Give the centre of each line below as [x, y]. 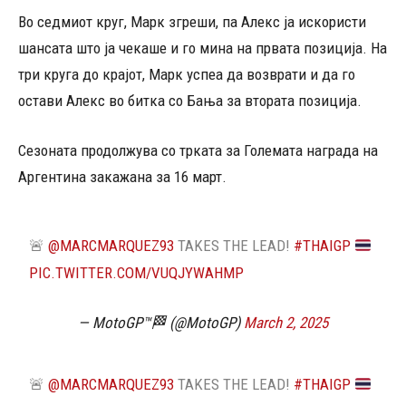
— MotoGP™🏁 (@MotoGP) [161, 323]
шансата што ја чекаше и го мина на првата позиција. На [203, 48]
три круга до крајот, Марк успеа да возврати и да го [187, 74]
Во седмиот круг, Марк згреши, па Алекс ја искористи [192, 22]
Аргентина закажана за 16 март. [122, 177]
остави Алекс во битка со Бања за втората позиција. [190, 101]
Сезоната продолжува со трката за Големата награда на [198, 150]
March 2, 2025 [286, 323]
